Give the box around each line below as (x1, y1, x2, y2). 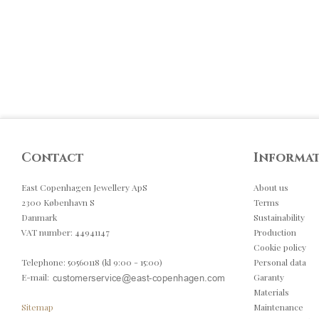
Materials (253, 286, 289, 298)
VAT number (21, 226, 70, 239)
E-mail (21, 271, 47, 283)
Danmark (21, 211, 57, 224)
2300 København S (21, 197, 95, 209)
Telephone (21, 256, 63, 268)
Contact (21, 150, 84, 167)
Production (253, 226, 296, 239)
